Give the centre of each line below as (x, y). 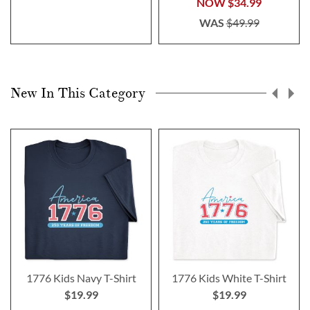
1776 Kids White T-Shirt (229, 278)
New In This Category (78, 93)
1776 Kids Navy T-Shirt (81, 278)
